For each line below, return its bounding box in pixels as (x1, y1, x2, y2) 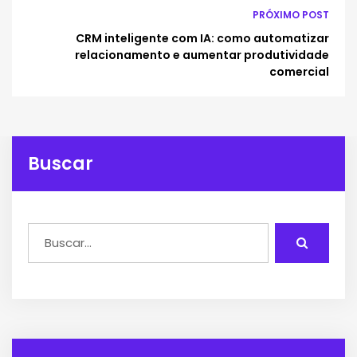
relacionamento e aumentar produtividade (75, 46, 329, 63)
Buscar (28, 151, 93, 176)
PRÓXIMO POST (253, 7, 329, 22)
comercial (269, 63, 329, 80)
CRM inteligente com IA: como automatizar (76, 29, 329, 46)
